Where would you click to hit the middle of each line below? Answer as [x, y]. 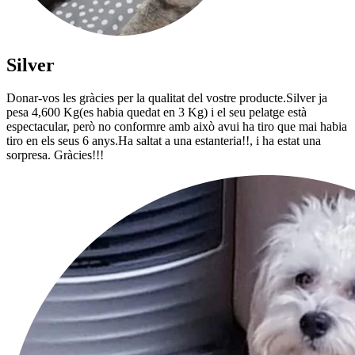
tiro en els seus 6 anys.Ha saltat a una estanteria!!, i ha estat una [164, 141]
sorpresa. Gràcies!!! [55, 155]
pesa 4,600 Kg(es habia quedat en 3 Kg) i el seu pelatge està [157, 113]
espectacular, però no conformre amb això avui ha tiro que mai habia [177, 127]
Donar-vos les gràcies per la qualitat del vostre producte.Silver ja [167, 98]
